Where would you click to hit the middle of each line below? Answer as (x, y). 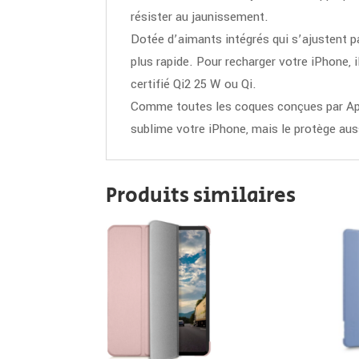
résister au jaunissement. (200, 17)
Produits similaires (201, 195)
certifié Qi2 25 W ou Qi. (194, 85)
